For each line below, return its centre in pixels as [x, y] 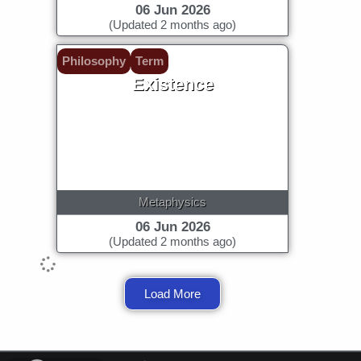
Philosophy [94, 60]
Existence [172, 84]
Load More [172, 293]
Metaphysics [172, 201]
